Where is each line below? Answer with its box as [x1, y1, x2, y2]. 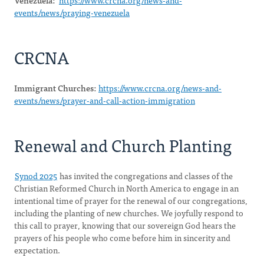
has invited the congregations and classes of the [58, 169, 233, 182]
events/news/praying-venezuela [14, 6, 130, 19]
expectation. [14, 243, 64, 256]
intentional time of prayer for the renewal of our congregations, [14, 194, 247, 207]
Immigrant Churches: [14, 81, 98, 94]
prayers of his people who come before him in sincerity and [14, 231, 230, 244]
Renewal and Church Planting [14, 131, 235, 159]
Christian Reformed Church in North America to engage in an [14, 181, 239, 194]
